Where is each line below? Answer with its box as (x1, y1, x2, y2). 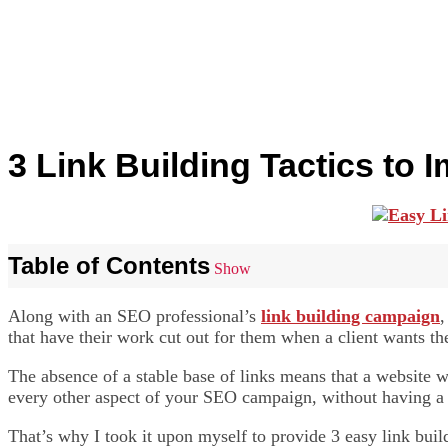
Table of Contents (8, 252, 210, 280)
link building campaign (261, 306, 440, 327)
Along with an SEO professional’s (8, 306, 261, 327)
